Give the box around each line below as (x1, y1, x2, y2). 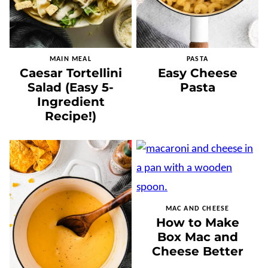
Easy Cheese (157, 66, 237, 81)
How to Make (156, 215, 239, 230)
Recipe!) (45, 109, 96, 124)
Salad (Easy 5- (28, 80, 114, 95)
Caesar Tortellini (19, 66, 122, 81)
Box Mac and (157, 230, 238, 245)
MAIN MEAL (50, 56, 92, 63)
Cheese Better (151, 244, 243, 259)
